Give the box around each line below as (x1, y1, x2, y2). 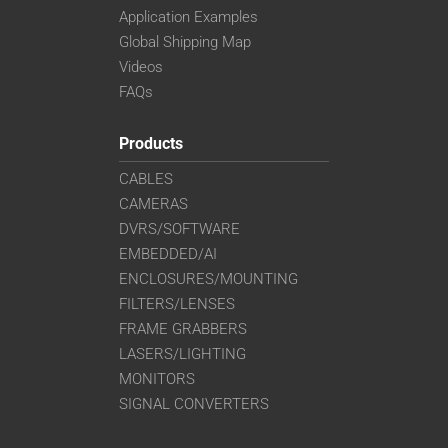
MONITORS (119, 369, 195, 388)
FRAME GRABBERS (119, 319, 247, 338)
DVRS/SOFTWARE (119, 219, 240, 238)
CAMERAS (119, 194, 188, 213)
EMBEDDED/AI (119, 244, 217, 263)
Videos (119, 57, 163, 76)
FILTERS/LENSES (119, 294, 235, 313)
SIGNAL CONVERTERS (119, 394, 269, 413)
